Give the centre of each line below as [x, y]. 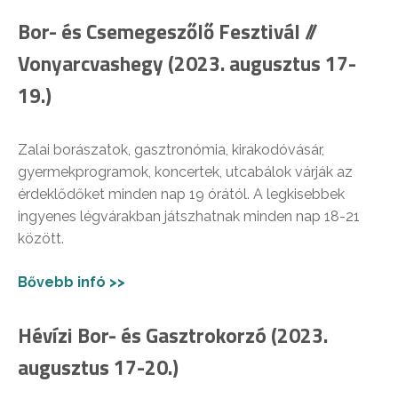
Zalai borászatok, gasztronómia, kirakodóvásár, [171, 150]
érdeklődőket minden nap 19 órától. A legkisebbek [181, 195]
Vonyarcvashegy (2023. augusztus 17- [187, 64]
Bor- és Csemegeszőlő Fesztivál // [168, 32]
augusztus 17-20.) [98, 368]
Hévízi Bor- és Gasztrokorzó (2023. [173, 336]
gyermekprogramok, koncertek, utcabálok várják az [185, 172]
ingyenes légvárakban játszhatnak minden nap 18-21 [189, 217]
